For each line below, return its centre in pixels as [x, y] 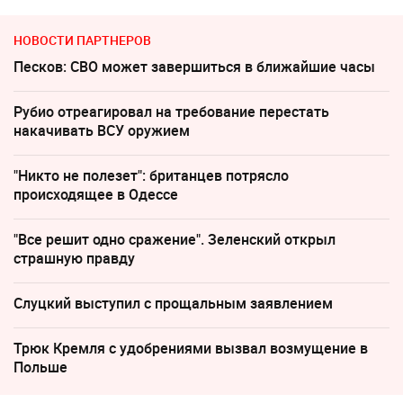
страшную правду [74, 258]
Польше [40, 367]
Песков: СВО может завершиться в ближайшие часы [194, 66]
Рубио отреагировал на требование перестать [171, 111]
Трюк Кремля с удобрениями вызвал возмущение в [191, 348]
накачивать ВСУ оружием [102, 130]
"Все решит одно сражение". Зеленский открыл [175, 239]
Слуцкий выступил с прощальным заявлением [173, 303]
